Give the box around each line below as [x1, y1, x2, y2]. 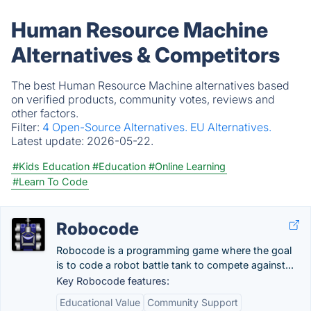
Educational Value [60, 296, 140, 308]
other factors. [11, 106, 78, 120]
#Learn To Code [12, 176, 87, 187]
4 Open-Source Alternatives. [42, 120, 190, 134]
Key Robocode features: [56, 275, 169, 287]
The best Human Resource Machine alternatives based [11, 78, 289, 92]
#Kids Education [12, 160, 90, 172]
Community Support [147, 296, 238, 308]
